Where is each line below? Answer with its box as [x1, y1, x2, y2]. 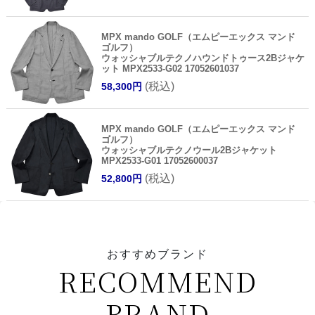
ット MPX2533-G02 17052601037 [101, 63, 239, 74]
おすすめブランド [107, 247, 208, 260]
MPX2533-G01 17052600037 [101, 155, 218, 166]
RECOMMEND [58, 261, 257, 300]
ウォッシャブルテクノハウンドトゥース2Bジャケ [101, 52, 304, 63]
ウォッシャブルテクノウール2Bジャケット [101, 144, 277, 155]
